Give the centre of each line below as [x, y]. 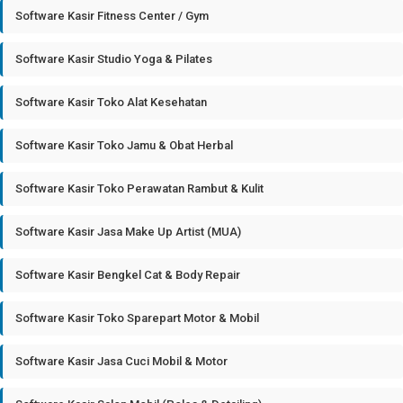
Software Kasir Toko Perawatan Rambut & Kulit [139, 188]
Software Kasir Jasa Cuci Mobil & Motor [121, 361]
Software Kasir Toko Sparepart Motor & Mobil [137, 318]
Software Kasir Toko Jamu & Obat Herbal [124, 145]
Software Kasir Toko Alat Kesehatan [111, 102]
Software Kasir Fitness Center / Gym [112, 16]
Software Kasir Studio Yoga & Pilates [114, 59]
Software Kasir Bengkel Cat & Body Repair [128, 275]
